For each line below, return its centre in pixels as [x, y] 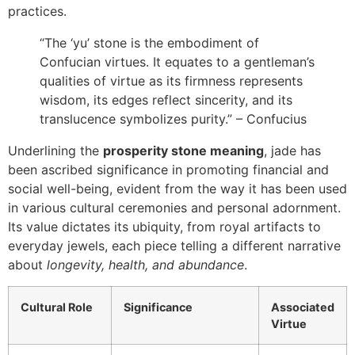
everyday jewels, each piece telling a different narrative [174, 246]
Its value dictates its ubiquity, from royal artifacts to [164, 227]
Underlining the [55, 151]
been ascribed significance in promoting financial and [168, 170]
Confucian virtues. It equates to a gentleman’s [177, 62]
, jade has [292, 151]
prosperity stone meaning [183, 151]
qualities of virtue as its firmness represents [171, 81]
